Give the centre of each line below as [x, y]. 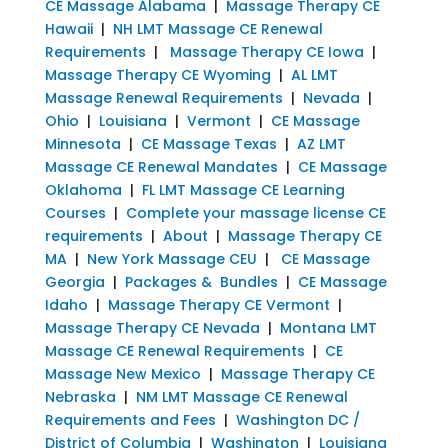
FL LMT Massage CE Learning [243, 189]
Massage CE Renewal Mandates [161, 166]
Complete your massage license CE [255, 212]
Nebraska [80, 396]
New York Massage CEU [171, 258]
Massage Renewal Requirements [163, 97]
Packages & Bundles [201, 281]
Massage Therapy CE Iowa [266, 51]
